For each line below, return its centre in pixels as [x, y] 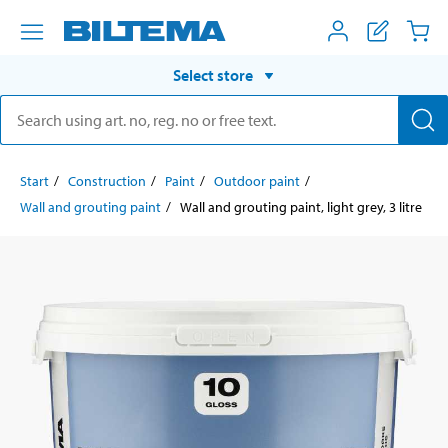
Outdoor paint [257, 180]
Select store [213, 74]
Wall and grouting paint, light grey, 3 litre [301, 206]
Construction [107, 180]
